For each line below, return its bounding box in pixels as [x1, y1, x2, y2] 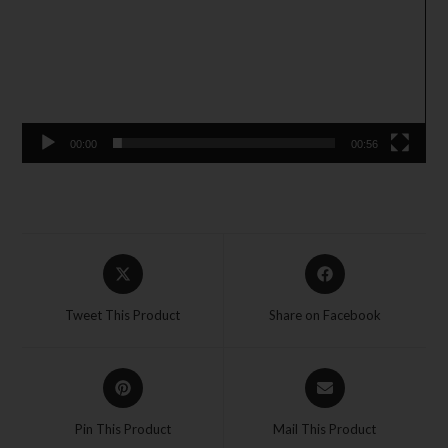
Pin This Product [74, 420, 171, 437]
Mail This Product [273, 420, 377, 437]
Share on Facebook [268, 306, 381, 323]
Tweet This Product [65, 306, 181, 323]
